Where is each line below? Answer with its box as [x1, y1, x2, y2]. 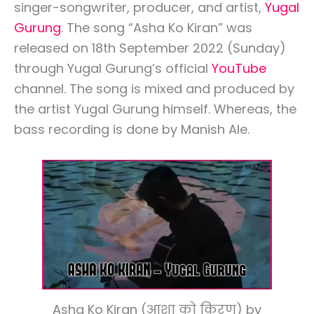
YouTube [212, 60, 266, 78]
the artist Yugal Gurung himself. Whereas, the [14, 100, 296, 118]
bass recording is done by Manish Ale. [14, 121, 250, 139]
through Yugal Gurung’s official [14, 60, 212, 78]
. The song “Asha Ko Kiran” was [61, 19, 252, 37]
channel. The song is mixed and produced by [14, 80, 294, 98]
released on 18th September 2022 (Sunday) [14, 39, 286, 57]
